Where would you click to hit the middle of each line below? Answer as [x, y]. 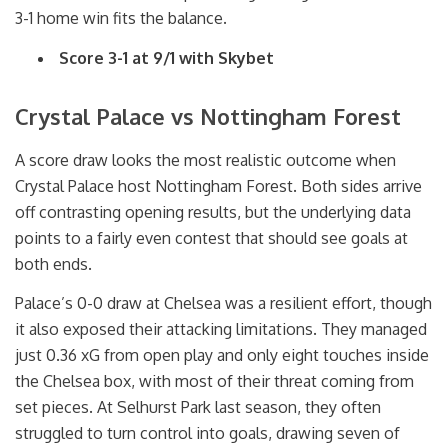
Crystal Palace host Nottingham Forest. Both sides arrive [218, 185]
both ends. [53, 263]
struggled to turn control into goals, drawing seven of [207, 433]
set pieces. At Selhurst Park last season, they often [198, 407]
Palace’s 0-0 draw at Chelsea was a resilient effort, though [223, 303]
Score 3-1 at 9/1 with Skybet [166, 57]
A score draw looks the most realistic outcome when [205, 159]
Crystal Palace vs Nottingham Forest [208, 115]
